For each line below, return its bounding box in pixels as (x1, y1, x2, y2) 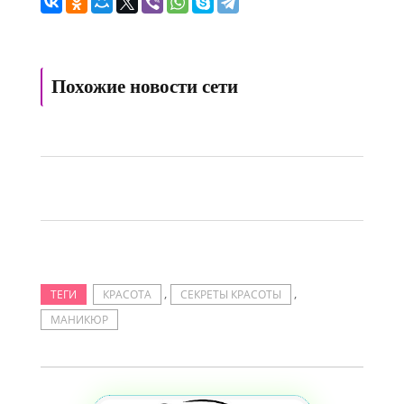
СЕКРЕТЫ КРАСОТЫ (180, 286, 281, 302)
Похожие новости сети (51, 75, 238, 97)
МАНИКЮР (50, 311, 108, 327)
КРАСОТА (103, 286, 151, 302)
